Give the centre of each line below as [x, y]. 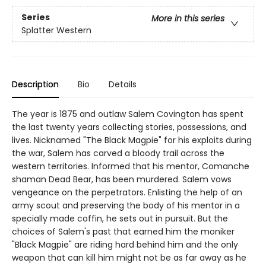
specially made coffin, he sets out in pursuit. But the [120, 219]
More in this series [188, 18]
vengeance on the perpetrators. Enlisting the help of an [127, 193]
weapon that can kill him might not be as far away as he [129, 258]
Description [35, 85]
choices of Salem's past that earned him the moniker [123, 232]
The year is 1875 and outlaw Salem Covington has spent [128, 114]
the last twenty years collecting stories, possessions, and [129, 127]
